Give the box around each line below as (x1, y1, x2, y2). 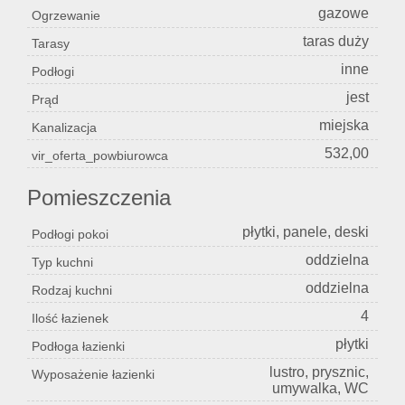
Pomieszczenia (27, 185, 171, 211)
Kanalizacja (32, 120, 97, 136)
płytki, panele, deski (242, 224, 369, 240)
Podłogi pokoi (32, 227, 108, 242)
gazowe (318, 5, 369, 22)
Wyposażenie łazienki (32, 367, 155, 382)
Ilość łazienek (32, 311, 108, 326)
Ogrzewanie (32, 8, 100, 24)
